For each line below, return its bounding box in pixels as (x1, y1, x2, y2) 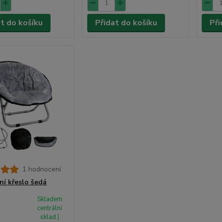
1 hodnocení (22, 164, 61, 174)
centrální (37, 203, 62, 213)
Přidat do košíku (95, 17, 158, 28)
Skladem (37, 194, 62, 204)
